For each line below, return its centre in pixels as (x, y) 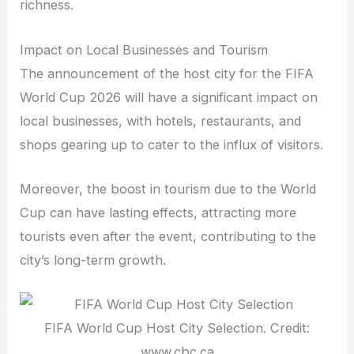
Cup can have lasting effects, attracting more (158, 212)
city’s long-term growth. (93, 260)
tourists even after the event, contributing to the (168, 236)
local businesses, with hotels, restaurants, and (161, 121)
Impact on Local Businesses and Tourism (144, 49)
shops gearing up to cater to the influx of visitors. (172, 144)
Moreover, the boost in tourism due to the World (168, 188)
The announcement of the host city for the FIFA (167, 73)
